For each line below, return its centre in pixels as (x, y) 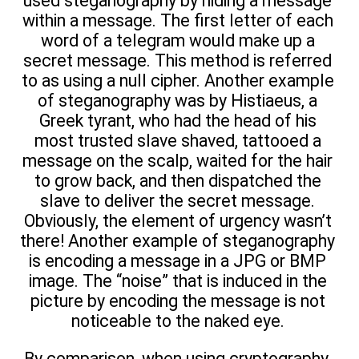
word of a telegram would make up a (177, 41)
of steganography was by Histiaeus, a (177, 101)
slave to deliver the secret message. (177, 201)
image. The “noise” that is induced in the (177, 281)
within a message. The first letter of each (177, 21)
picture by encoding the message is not (177, 301)
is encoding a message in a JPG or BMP (177, 261)
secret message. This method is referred (177, 61)
